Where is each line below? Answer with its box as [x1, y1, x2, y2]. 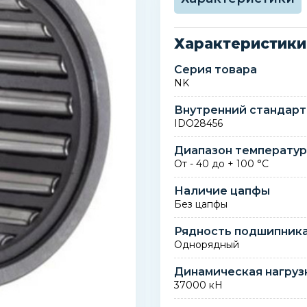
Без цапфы [174, 198, 228, 210]
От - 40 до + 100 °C [174, 158, 269, 170]
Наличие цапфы [174, 184, 271, 197]
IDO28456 [174, 117, 223, 130]
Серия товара [174, 63, 258, 76]
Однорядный [174, 238, 240, 251]
